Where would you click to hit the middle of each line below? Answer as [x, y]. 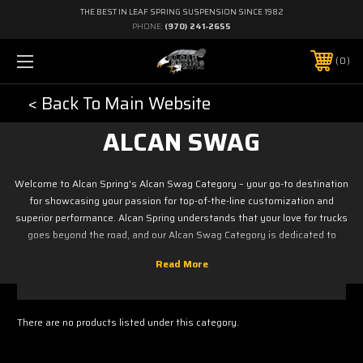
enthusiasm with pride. [181, 268]
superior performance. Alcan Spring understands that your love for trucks [181, 217]
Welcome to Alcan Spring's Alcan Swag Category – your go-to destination [181, 183]
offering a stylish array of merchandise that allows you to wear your [181, 251]
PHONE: [148, 26]
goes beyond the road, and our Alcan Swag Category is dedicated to [181, 234]
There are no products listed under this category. [128, 322]
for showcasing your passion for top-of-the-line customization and [181, 200]
